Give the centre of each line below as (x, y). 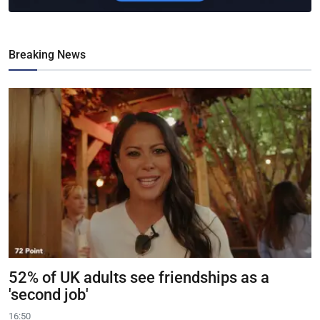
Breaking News (47, 55)
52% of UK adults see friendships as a (139, 277)
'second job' (49, 294)
